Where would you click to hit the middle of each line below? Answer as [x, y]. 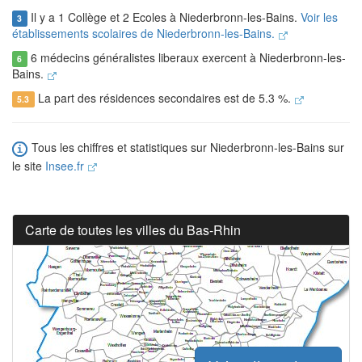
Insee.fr [66, 165]
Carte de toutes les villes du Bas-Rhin [133, 229]
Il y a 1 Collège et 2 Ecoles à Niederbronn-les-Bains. [164, 17]
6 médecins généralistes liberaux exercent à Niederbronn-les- [186, 58]
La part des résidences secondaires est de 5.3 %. [164, 98]
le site [29, 165]
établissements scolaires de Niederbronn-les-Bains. [145, 34]
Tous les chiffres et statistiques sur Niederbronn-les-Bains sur [186, 147]
